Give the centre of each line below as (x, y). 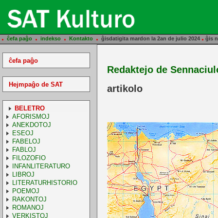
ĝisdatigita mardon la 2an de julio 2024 (151, 38)
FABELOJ (26, 141)
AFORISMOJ (31, 116)
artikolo (125, 89)
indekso (51, 38)
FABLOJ (24, 149)
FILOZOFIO (29, 158)
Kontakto (81, 38)
